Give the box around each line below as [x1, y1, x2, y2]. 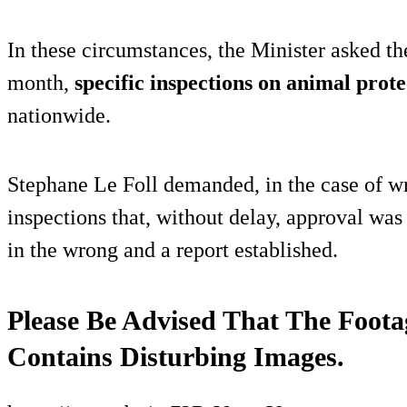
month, [7, 70, 74, 94]
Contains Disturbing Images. [7, 341, 344, 372]
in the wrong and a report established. [7, 237, 338, 262]
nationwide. [7, 103, 111, 127]
